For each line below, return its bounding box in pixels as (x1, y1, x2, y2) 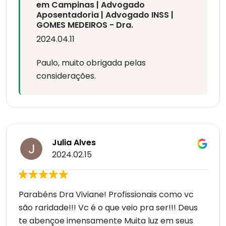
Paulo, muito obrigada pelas (36, 57, 146, 69)
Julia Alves (52, 137, 96, 149)
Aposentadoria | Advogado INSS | (36, 9, 174, 21)
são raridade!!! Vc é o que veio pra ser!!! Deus (19, 202, 198, 214)
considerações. (36, 70, 96, 82)
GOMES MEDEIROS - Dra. (36, 19, 133, 31)
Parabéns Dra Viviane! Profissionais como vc (19, 189, 194, 201)
